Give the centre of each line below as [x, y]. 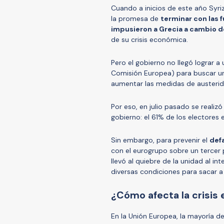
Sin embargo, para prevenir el [160, 140]
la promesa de [136, 18]
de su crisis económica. [149, 39]
